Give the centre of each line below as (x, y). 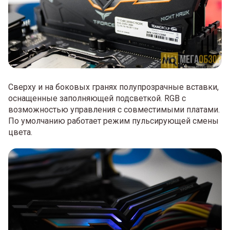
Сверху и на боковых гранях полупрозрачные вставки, (113, 87)
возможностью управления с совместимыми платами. (114, 109)
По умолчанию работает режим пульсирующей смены (113, 121)
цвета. (20, 132)
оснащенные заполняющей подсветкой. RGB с (97, 98)
